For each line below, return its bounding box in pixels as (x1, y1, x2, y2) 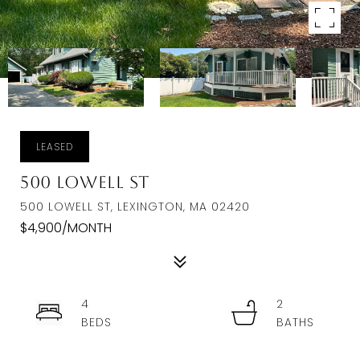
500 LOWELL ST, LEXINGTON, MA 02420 (20, 198, 250, 215)
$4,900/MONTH (20, 219, 112, 237)
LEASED (36, 140, 73, 153)
